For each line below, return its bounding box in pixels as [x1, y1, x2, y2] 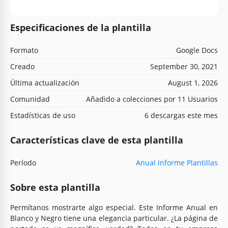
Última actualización [10, 77, 79, 88]
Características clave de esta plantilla [10, 133, 183, 146]
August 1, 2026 [168, 77, 218, 88]
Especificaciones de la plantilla [10, 21, 151, 34]
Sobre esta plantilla [10, 181, 100, 193]
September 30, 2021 [150, 61, 218, 71]
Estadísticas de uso [10, 110, 75, 120]
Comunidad [10, 94, 50, 104]
